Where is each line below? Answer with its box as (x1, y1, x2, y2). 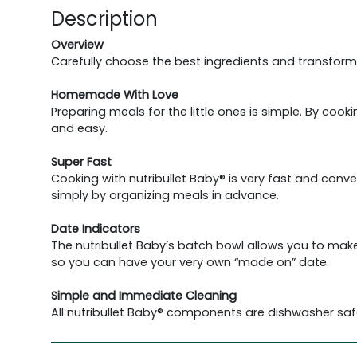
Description (51, 6, 158, 32)
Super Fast (51, 154, 112, 170)
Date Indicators (51, 221, 140, 237)
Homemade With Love (51, 87, 178, 103)
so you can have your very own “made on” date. (51, 254, 329, 270)
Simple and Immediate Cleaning (51, 288, 237, 304)
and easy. (51, 120, 108, 136)
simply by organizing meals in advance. (51, 187, 279, 203)
